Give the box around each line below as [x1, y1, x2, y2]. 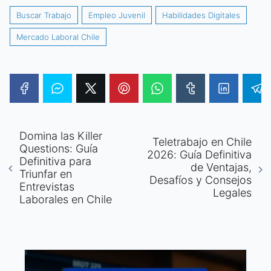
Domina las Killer [19, 129, 102, 142]
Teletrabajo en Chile [152, 135, 252, 149]
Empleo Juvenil [88, 10, 145, 20]
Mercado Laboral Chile [16, 31, 100, 42]
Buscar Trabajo [16, 10, 71, 20]
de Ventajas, [191, 161, 252, 174]
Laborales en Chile [19, 192, 112, 206]
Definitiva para [19, 154, 91, 168]
